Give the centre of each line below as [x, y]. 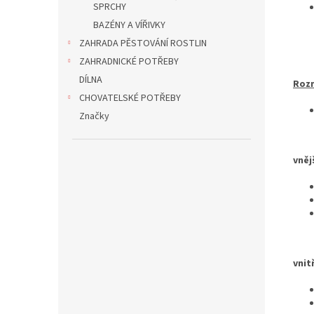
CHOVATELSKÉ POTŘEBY [130, 98]
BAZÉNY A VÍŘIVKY [129, 25]
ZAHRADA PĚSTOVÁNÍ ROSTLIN [143, 43]
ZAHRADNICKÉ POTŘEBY [129, 62]
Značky [94, 116]
